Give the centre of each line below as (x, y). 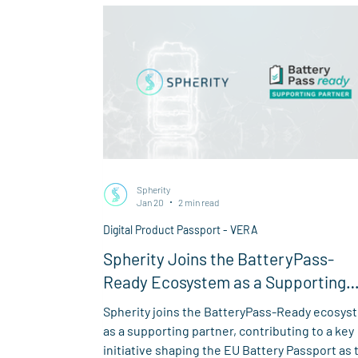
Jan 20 (150, 203)
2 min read (198, 203)
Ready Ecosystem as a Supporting (224, 281)
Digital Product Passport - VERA (180, 229)
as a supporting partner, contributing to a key (228, 330)
